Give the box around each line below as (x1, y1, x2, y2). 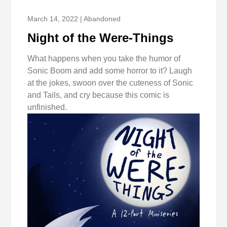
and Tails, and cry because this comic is (27, 91, 170, 100)
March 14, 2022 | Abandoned (27, 15, 121, 23)
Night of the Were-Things (27, 31, 174, 45)
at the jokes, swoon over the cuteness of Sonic (27, 79, 194, 88)
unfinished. (27, 103, 67, 112)
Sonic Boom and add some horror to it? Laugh (27, 66, 193, 75)
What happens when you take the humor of (27, 54, 181, 63)
